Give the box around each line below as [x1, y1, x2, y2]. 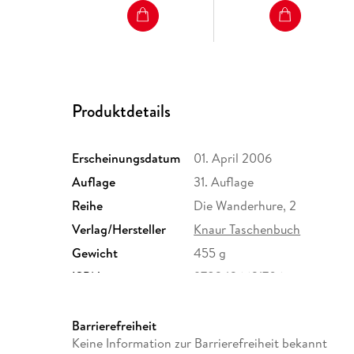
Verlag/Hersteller [72, 220, 167, 238]
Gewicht [72, 243, 119, 262]
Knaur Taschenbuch [194, 220, 301, 238]
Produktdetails [72, 98, 171, 123]
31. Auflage [194, 172, 254, 190]
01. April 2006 [194, 149, 273, 167]
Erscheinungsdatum [72, 149, 181, 167]
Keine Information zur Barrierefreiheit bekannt [72, 333, 328, 352]
